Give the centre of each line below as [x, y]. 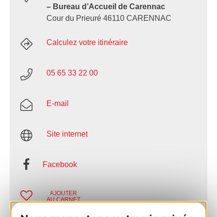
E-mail [58, 104]
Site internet [67, 134]
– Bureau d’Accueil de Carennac [106, 7]
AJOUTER [63, 194]
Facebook [60, 165]
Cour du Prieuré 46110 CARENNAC [109, 18]
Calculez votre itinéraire [87, 43]
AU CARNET [63, 200]
